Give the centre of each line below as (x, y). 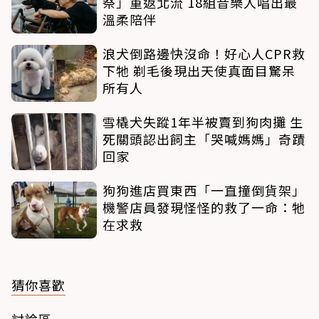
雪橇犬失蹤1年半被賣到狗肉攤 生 (203, 122)
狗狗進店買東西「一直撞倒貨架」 (204, 190)
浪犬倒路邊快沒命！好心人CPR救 (204, 54)
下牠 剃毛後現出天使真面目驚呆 (199, 71)
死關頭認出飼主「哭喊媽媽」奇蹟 (204, 139)
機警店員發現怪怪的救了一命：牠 (204, 208)
